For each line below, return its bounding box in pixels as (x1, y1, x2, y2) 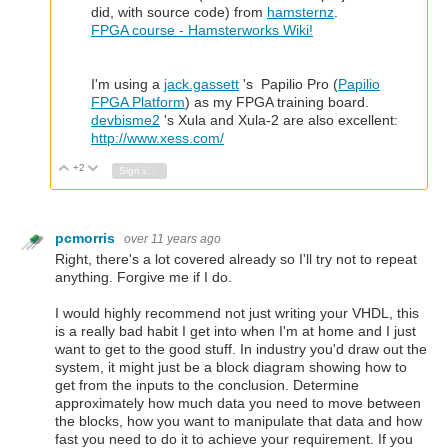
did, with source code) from (91, 3, 267, 20)
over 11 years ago (124, 231, 221, 246)
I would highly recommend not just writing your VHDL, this (55, 305, 419, 322)
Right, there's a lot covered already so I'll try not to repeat (55, 251, 417, 268)
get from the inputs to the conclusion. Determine (55, 377, 359, 394)
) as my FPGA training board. (185, 93, 369, 110)
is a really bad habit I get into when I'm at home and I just (55, 323, 416, 340)
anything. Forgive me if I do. (55, 269, 232, 286)
